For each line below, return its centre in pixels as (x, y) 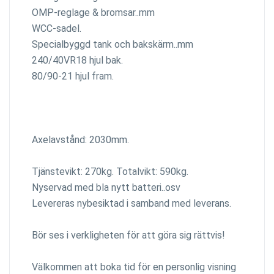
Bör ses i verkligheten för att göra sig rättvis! (128, 235)
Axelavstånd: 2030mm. (80, 139)
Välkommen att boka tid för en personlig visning (134, 267)
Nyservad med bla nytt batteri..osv (106, 187)
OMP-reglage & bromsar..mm (93, 12)
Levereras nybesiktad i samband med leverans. (131, 203)
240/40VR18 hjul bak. (77, 60)
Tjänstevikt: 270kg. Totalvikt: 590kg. (110, 171)
